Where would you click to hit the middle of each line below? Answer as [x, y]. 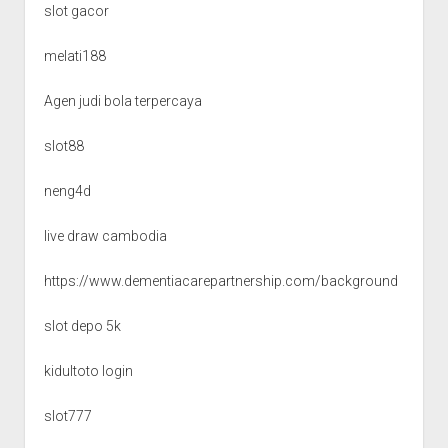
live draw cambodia [105, 235]
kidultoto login [88, 370]
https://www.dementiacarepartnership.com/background [220, 280]
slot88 [63, 145]
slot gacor [76, 10]
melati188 [74, 55]
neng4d [67, 190]
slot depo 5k [82, 325]
